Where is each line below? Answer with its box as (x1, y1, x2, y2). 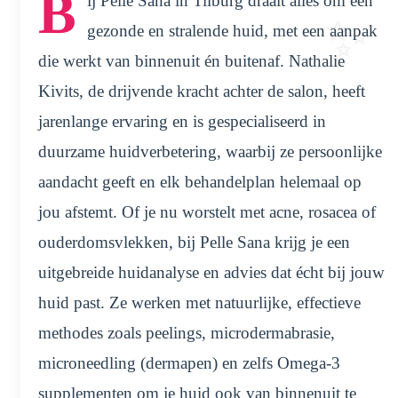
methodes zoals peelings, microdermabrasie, (38, 322, 335, 342)
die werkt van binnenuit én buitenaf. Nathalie (38, 51, 345, 70)
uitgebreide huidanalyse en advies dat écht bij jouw (38, 262, 385, 282)
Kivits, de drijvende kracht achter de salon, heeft (38, 81, 365, 100)
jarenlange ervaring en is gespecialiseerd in (38, 111, 326, 131)
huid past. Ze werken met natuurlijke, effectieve (38, 292, 361, 312)
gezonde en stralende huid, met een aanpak (87, 20, 378, 40)
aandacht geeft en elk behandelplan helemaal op (38, 171, 362, 191)
